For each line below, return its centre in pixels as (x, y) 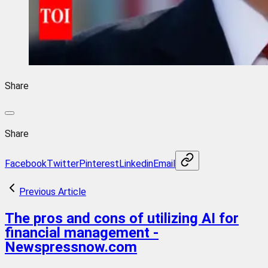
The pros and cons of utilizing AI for (122, 218)
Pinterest (99, 163)
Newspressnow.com (71, 247)
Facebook (26, 163)
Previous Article (53, 191)
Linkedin (136, 163)
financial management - (82, 232)
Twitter (63, 163)
